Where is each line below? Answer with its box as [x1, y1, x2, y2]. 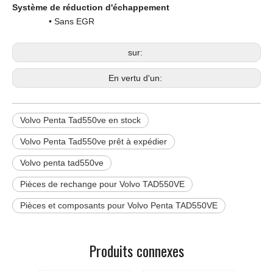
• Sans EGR [12, 16, 94, 26]
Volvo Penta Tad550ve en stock [20, 115, 141, 125]
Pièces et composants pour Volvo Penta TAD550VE [20, 200, 218, 210]
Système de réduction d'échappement [12, 2, 169, 12]
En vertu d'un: [108, 73, 165, 83]
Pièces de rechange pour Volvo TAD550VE [20, 179, 185, 189]
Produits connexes [89, 239, 184, 261]
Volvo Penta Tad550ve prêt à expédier [20, 136, 167, 146]
